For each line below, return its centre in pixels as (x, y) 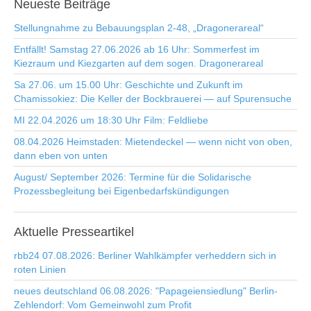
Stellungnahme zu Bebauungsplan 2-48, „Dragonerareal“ (139, 28)
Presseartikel (96, 232)
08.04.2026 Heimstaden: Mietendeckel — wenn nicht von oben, (153, 142)
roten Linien (40, 269)
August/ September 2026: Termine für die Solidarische (133, 177)
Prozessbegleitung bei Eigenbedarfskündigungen (121, 191)
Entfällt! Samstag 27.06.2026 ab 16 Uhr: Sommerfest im (137, 49)
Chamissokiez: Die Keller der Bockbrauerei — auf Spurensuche (153, 99)
